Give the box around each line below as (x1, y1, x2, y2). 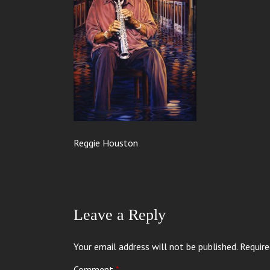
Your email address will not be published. (74, 240, 237, 253)
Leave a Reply (74, 206, 166, 224)
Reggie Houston (74, 137, 138, 149)
